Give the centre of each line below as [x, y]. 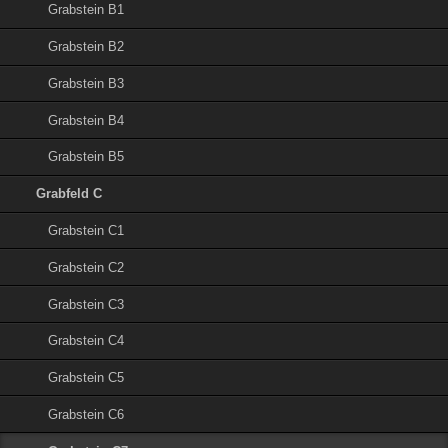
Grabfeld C [69, 194]
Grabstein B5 [86, 157]
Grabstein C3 [86, 304]
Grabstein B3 [86, 83]
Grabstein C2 [86, 267]
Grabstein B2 [86, 47]
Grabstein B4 [86, 120]
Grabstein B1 [86, 10]
